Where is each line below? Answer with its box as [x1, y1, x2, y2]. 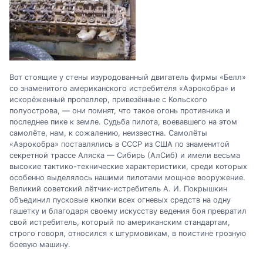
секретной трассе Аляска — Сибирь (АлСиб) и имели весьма [9, 151, 240, 160]
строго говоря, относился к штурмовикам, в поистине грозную [9, 229, 246, 238]
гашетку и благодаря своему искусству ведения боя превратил [9, 207, 247, 216]
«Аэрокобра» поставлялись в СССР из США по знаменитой [9, 140, 230, 149]
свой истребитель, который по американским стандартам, [9, 218, 230, 227]
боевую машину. [9, 240, 70, 249]
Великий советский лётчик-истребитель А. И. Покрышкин [9, 184, 227, 194]
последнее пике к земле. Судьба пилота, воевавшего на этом [9, 117, 237, 127]
